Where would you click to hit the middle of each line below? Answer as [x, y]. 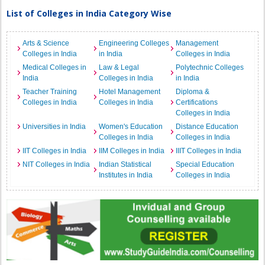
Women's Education [131, 127]
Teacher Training [50, 92]
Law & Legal [119, 67]
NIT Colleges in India [56, 164]
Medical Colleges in [55, 67]
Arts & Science [46, 43]
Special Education [205, 164]
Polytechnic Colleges [209, 67]
